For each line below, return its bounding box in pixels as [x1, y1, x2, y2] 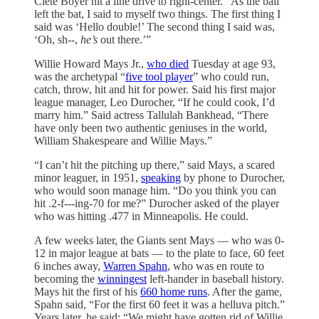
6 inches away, [34, 260, 103, 273]
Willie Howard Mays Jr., [34, 58, 147, 70]
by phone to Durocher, [181, 172, 285, 184]
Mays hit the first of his [34, 286, 140, 298]
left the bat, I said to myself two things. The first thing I [34, 8, 281, 21]
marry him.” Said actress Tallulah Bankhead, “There [34, 109, 268, 122]
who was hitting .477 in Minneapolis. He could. [34, 210, 249, 223]
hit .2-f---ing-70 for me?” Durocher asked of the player [34, 197, 279, 210]
